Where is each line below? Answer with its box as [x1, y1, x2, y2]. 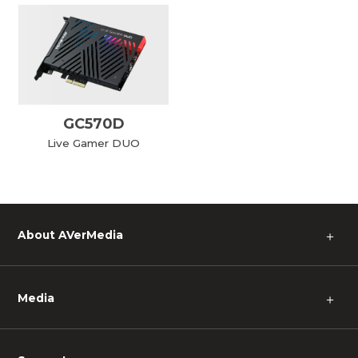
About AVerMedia [18, 229, 124, 242]
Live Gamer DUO [47, 136, 141, 149]
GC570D [62, 114, 125, 133]
